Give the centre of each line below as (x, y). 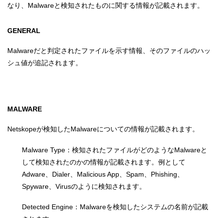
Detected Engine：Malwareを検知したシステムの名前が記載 (115, 207)
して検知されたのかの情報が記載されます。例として (104, 162)
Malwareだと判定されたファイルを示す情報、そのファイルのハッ (109, 51)
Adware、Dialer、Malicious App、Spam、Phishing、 (103, 174)
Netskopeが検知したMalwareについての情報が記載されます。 (103, 129)
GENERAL (24, 30)
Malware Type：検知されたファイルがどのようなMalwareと (115, 150)
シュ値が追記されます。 (45, 63)
